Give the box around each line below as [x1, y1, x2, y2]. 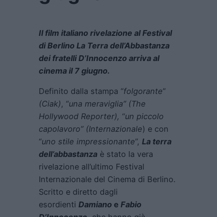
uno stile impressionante [42, 137, 135, 147]
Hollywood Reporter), [39, 111, 120, 122]
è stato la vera [97, 149, 153, 159]
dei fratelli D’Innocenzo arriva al [39, 53, 159, 63]
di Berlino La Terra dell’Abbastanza [39, 41, 170, 51]
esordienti [39, 200, 78, 210]
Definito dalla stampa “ [39, 86, 124, 96]
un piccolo [125, 111, 164, 122]
